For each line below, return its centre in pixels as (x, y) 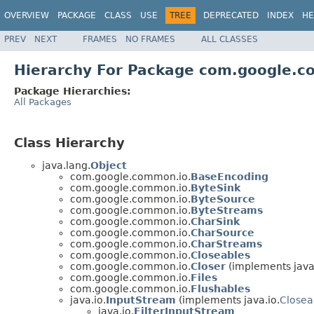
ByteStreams (227, 211)
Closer (208, 267)
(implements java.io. (228, 300)
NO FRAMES (150, 39)
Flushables (220, 289)
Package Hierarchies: (73, 91)
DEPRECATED (231, 15)
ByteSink (216, 188)
